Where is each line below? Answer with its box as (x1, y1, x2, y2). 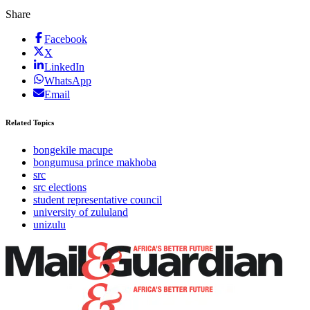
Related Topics (6, 118, 54, 127)
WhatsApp (44, 75, 91, 87)
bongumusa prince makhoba (33, 156, 156, 169)
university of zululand (33, 206, 128, 219)
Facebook (44, 33, 87, 46)
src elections (33, 181, 86, 194)
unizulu (33, 219, 66, 231)
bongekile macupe (33, 144, 113, 156)
